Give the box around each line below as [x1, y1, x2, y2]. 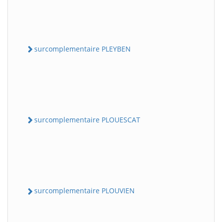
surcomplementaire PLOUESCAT [34, 115, 140, 124]
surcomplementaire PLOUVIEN [34, 186, 135, 196]
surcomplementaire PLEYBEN [34, 44, 131, 54]
